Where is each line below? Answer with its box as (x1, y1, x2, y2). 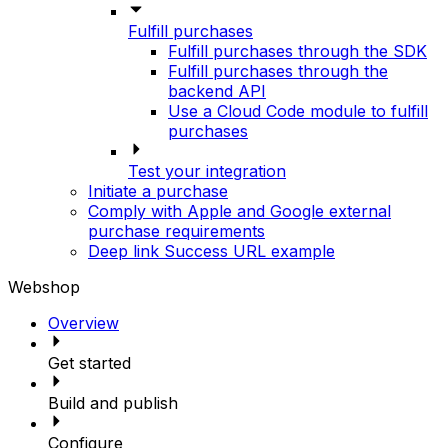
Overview (48, 313, 119, 334)
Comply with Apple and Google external (88, 201, 391, 222)
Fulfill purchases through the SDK (168, 41, 427, 62)
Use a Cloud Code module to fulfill (168, 101, 428, 122)
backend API (168, 81, 266, 102)
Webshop (8, 277, 80, 298)
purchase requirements (88, 221, 265, 242)
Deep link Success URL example (88, 241, 335, 262)
